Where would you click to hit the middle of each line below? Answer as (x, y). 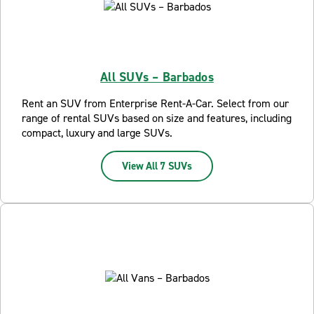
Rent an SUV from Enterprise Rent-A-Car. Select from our (155, 103)
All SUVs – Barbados (157, 77)
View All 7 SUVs (157, 166)
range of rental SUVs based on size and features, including (157, 118)
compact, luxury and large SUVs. (97, 133)
